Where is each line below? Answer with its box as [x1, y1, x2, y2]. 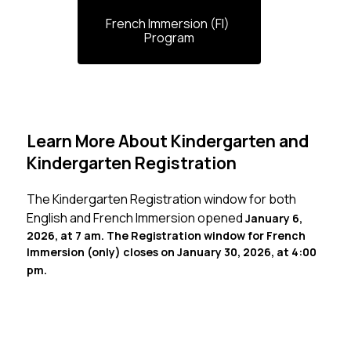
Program [143, 29, 194, 47]
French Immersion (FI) [106, 15, 230, 33]
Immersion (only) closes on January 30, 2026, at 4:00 [26, 244, 317, 260]
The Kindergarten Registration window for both [26, 190, 296, 208]
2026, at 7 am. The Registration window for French [26, 228, 306, 244]
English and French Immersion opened [26, 209, 245, 227]
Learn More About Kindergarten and [26, 130, 309, 153]
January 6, [244, 211, 302, 226]
